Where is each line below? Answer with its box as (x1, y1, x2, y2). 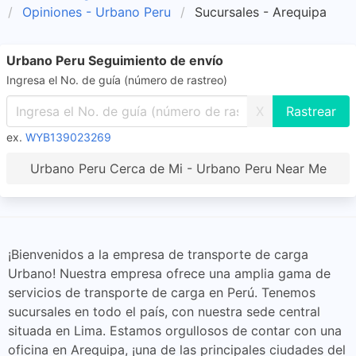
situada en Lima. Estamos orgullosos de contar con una (8, 323, 342, 339)
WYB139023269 (25, 130, 111, 144)
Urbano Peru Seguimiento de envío (6, 52, 223, 68)
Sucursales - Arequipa (195, 4, 327, 20)
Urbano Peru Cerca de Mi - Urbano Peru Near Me (29, 161, 327, 176)
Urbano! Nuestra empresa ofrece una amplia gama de (8, 265, 331, 281)
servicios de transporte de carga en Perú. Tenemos (8, 284, 315, 300)
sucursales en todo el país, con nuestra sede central (8, 304, 320, 319)
